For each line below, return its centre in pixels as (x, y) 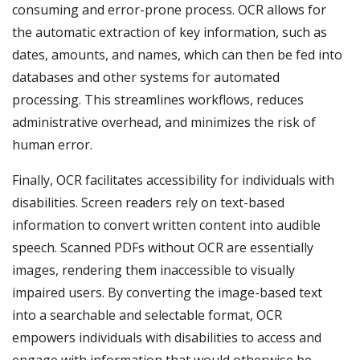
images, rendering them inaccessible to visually (153, 270)
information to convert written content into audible (166, 225)
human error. (52, 145)
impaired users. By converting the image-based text (167, 292)
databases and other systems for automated (146, 77)
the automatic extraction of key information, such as (170, 32)
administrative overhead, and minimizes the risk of (164, 122)
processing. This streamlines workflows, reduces (158, 100)
